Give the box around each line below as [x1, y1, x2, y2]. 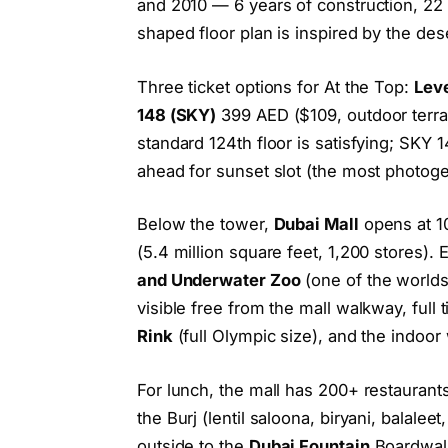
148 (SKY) [136, 104, 217, 125]
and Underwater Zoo [136, 270, 301, 291]
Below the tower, [136, 214, 274, 235]
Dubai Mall [273, 214, 359, 235]
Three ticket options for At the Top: [136, 76, 414, 97]
